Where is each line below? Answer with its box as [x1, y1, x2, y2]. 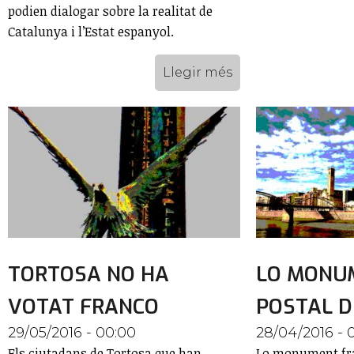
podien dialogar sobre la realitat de [8, 2, 213, 21]
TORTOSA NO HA [8, 260, 169, 288]
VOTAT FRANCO [8, 292, 159, 321]
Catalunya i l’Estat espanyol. [8, 23, 174, 41]
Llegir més [162, 65, 232, 81]
